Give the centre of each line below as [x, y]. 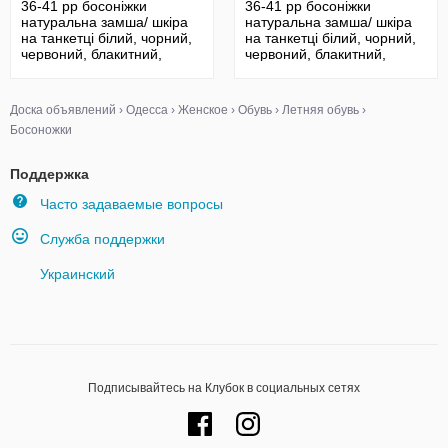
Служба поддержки [102, 239]
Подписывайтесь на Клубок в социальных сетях [224, 388]
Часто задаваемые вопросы [131, 204]
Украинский [77, 274]
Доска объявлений [63, 110]
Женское [203, 110]
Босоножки [41, 130]
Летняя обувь [320, 110]
